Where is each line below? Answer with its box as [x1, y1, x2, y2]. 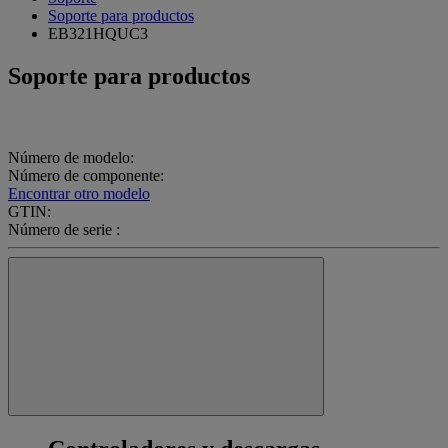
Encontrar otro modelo [8, 185, 150, 203]
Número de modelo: [8, 149, 134, 167]
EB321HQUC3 [48, 24, 148, 42]
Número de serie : [8, 221, 120, 239]
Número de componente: [8, 167, 164, 185]
